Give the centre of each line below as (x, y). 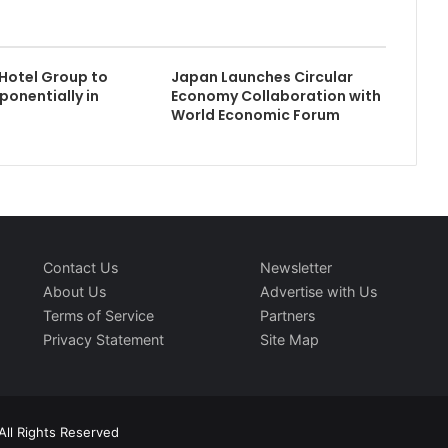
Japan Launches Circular (262, 77)
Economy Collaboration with (276, 96)
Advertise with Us (319, 291)
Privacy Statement (104, 339)
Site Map (290, 339)
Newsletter (296, 267)
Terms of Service (99, 315)
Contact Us (81, 267)
